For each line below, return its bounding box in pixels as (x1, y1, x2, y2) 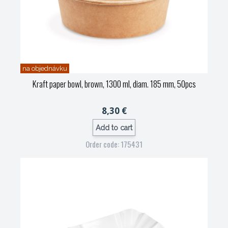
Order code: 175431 (85, 138, 142, 150)
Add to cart (96, 123, 132, 132)
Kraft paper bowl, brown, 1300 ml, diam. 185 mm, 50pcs (32, 77, 196, 90)
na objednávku (22, 65, 67, 72)
